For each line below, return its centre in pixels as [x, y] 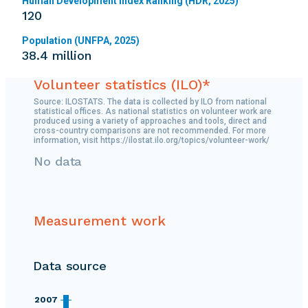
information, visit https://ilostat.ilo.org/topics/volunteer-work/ [152, 141]
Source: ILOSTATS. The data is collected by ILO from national [150, 102]
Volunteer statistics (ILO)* [122, 85]
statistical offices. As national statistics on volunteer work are [153, 112]
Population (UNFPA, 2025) [81, 41]
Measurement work [100, 221]
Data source [70, 266]
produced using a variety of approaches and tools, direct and [150, 121]
